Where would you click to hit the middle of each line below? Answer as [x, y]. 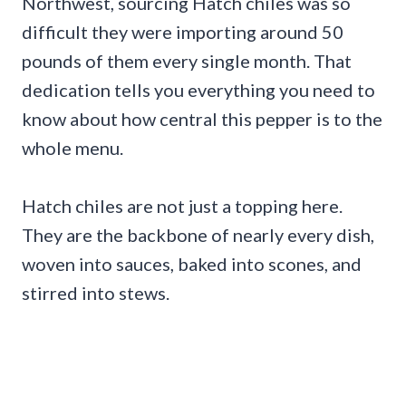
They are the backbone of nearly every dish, [198, 234]
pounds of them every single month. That [187, 60]
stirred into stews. [96, 292]
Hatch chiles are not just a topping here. [182, 205]
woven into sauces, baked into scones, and [192, 263]
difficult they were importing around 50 [183, 31]
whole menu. [72, 147]
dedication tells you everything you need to [198, 89]
